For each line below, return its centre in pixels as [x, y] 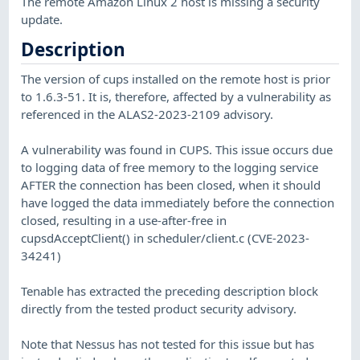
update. [42, 19]
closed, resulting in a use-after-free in [124, 220]
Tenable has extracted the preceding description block [170, 290]
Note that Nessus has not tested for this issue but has [168, 344]
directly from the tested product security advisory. [159, 308]
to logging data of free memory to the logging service [170, 167]
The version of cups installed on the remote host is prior [176, 78]
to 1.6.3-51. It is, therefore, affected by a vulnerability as [176, 96]
